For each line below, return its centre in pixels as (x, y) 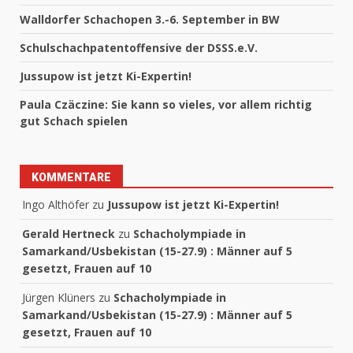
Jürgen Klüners (59, 298)
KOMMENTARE (71, 178)
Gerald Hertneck (69, 234)
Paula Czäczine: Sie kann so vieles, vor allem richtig (166, 105)
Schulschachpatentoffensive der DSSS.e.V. (139, 48)
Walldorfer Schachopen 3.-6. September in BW (150, 20)
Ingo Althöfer (56, 205)
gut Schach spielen (74, 121)
